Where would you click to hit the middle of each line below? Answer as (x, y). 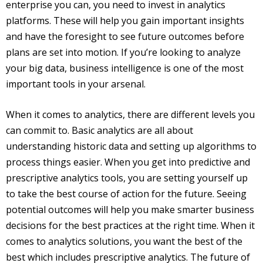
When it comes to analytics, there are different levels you (130, 114)
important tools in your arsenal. (76, 84)
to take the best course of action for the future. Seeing (126, 194)
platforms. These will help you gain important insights (125, 21)
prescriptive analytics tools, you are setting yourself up (127, 178)
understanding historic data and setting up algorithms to (131, 146)
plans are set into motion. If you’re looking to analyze (123, 52)
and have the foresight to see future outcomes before (125, 36)
